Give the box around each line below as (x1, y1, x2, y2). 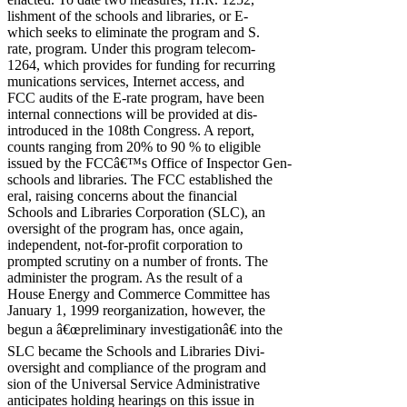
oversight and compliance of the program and (7, 360, 266, 375)
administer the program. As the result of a (7, 270, 243, 285)
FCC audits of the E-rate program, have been (7, 90, 264, 105)
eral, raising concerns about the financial (7, 188, 237, 203)
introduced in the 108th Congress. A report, (7, 123, 254, 138)
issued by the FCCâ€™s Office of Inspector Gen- (7, 155, 292, 171)
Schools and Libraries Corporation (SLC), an (7, 204, 265, 220)
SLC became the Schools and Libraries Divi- (7, 343, 264, 359)
